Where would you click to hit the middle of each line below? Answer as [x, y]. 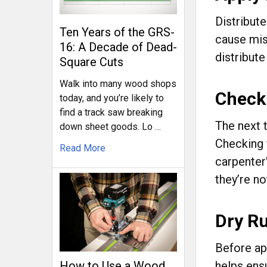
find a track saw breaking [111, 113]
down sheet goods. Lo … [110, 127]
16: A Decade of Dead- [118, 47]
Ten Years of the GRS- [117, 32]
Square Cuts [91, 62]
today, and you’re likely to [112, 98]
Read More [83, 148]
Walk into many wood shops [118, 84]
